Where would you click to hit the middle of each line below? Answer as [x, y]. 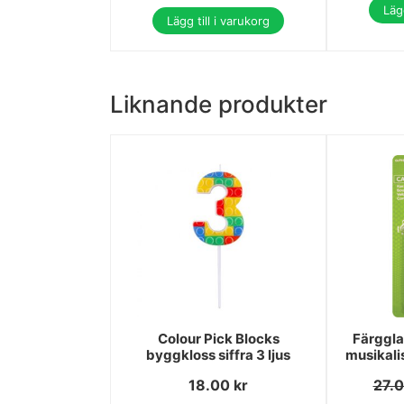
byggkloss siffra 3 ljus [218, 354]
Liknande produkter [219, 104]
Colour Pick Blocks [218, 338]
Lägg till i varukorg [218, 20]
